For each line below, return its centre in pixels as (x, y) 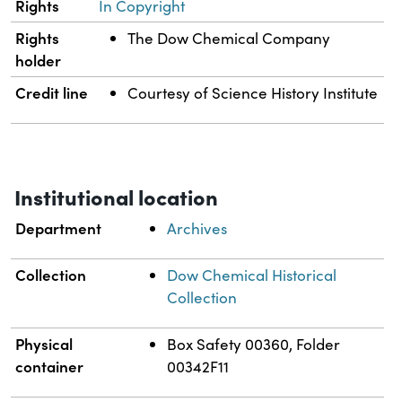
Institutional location (116, 197)
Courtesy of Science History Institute (253, 93)
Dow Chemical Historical (252, 275)
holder (39, 61)
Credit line (52, 93)
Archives (197, 229)
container (50, 367)
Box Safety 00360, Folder (254, 345)
